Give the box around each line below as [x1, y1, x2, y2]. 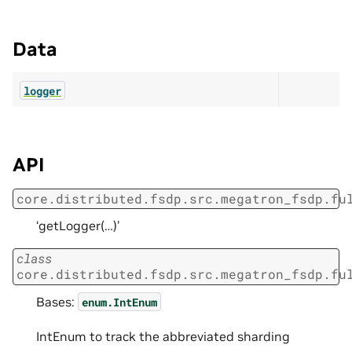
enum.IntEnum [82, 294, 157, 310]
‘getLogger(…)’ [36, 218, 119, 234]
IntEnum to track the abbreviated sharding [36, 328, 290, 344]
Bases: [36, 293, 78, 310]
